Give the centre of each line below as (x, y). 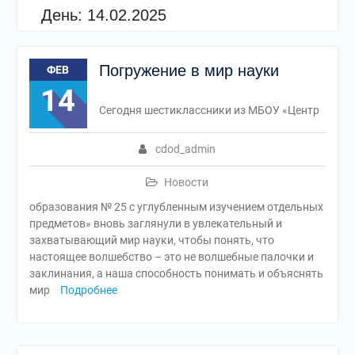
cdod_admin (186, 149)
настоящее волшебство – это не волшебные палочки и (171, 257)
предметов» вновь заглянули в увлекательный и (155, 223)
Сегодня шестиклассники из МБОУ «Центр (209, 110)
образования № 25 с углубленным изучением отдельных (176, 207)
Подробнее (88, 290)
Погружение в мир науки (189, 71)
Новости (187, 182)
